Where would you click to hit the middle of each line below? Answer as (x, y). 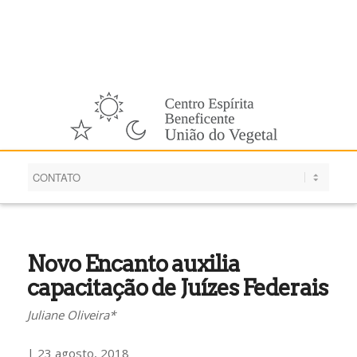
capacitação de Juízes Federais (177, 288)
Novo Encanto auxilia (133, 264)
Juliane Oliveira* (71, 315)
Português (257, 41)
